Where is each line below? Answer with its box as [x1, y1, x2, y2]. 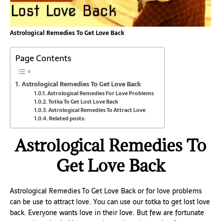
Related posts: [49, 114, 86, 123]
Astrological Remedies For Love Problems [47, 89, 154, 98]
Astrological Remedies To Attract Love [48, 106, 146, 115]
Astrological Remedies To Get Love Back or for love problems [10, 185, 202, 196]
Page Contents [15, 51, 71, 66]
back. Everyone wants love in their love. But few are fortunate [10, 207, 204, 218]
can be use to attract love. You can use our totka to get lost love [10, 196, 210, 207]
